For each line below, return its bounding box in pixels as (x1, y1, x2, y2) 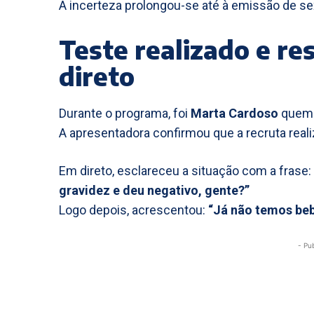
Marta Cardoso (191, 105, 278, 121)
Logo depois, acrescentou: (59, 202, 208, 217)
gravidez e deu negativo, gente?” (59, 182, 250, 198)
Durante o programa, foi (59, 105, 191, 121)
